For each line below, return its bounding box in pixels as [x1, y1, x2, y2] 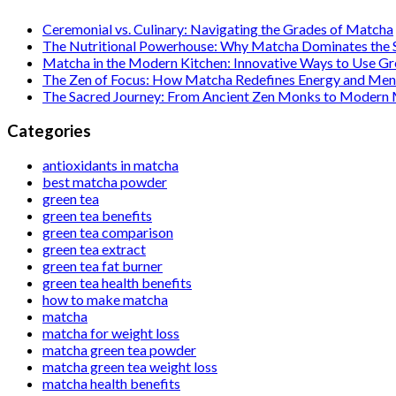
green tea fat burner [42, 257, 163, 275]
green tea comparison [42, 224, 173, 241]
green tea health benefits [42, 274, 192, 292]
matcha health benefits [42, 375, 180, 392]
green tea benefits [42, 207, 152, 225]
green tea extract [42, 240, 146, 258]
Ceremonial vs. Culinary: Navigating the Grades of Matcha [42, 20, 393, 38]
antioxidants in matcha [42, 156, 179, 174]
